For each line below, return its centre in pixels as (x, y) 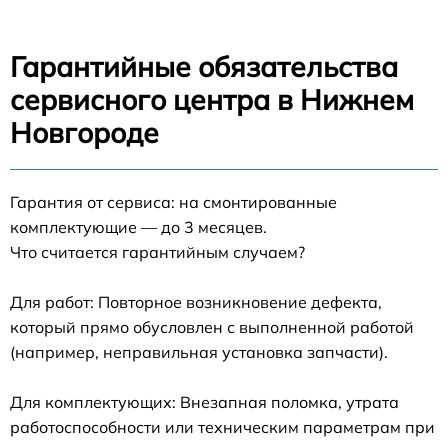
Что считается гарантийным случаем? (157, 251)
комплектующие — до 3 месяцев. (138, 226)
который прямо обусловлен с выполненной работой (212, 326)
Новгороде (84, 132)
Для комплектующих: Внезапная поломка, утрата (204, 401)
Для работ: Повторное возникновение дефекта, (196, 301)
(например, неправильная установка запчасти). (199, 351)
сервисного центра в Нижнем (212, 99)
